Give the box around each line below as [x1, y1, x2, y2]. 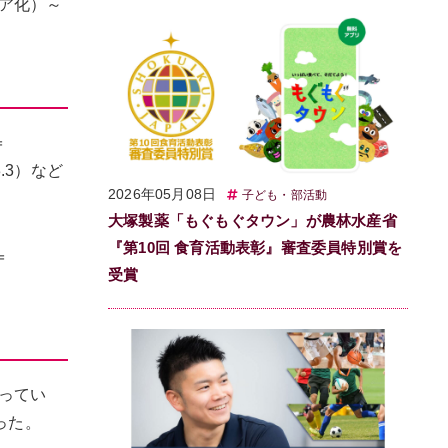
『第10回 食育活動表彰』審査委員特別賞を [108, 238, 403, 256]
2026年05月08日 [108, 185, 217, 202]
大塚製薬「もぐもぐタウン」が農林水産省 [108, 211, 397, 229]
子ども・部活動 [241, 187, 328, 202]
